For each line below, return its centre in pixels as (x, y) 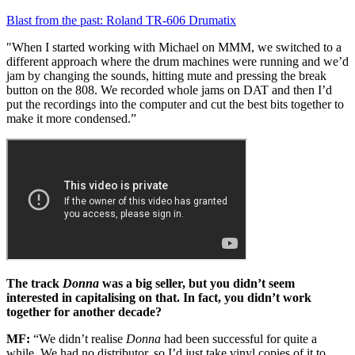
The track (34, 283)
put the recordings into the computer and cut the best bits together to (175, 104)
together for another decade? (84, 311)
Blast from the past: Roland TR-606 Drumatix (121, 20)
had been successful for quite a (239, 338)
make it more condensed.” (71, 118)
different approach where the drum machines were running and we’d (177, 61)
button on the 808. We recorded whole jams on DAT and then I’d (169, 90)
